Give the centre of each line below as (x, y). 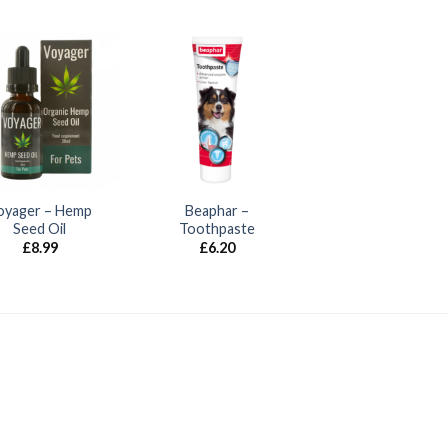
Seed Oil (40, 229)
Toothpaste (217, 229)
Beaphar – (217, 211)
